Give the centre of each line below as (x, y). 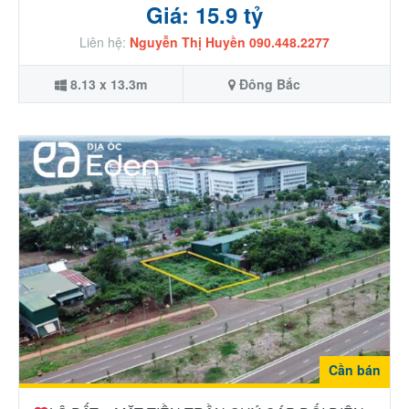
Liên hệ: (105, 42)
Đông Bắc (270, 84)
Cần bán (355, 369)
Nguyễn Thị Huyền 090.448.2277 (230, 42)
